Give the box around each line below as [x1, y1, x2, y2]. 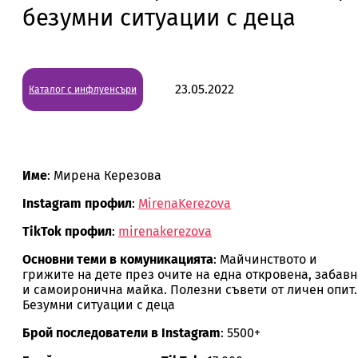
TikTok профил [22, 223, 112, 239]
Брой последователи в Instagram [22, 324, 221, 340]
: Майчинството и [213, 251, 317, 267]
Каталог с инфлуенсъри [29, 83, 137, 95]
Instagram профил [22, 195, 132, 211]
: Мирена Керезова [47, 167, 161, 183]
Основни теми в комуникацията [22, 251, 213, 267]
